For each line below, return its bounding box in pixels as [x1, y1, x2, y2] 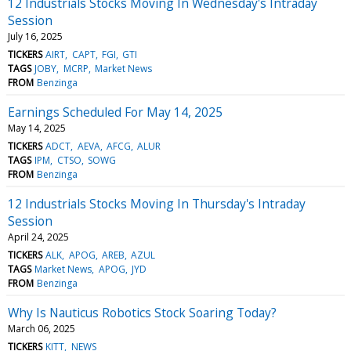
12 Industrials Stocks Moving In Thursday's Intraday [8, 194, 306, 212]
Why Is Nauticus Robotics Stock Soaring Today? [8, 303, 277, 321]
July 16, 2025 [8, 29, 63, 43]
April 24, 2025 [8, 230, 69, 244]
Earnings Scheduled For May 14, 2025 [8, 103, 223, 121]
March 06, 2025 [8, 321, 75, 335]
